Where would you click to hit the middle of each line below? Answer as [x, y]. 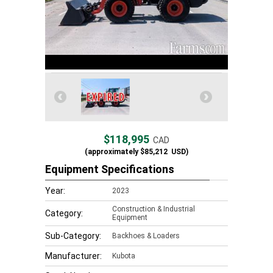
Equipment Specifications [110, 169]
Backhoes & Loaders [146, 236]
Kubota [124, 256]
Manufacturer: [73, 256]
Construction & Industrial [154, 209]
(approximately [112, 152]
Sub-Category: [73, 236]
